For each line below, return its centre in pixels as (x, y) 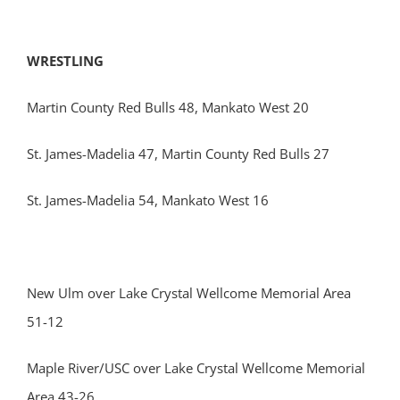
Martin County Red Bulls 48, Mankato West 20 (168, 107)
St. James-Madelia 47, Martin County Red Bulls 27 (178, 154)
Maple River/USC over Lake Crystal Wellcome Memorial (196, 368)
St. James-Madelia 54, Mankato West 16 (148, 200)
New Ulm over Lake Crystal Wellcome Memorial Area (189, 293)
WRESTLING (65, 61)
